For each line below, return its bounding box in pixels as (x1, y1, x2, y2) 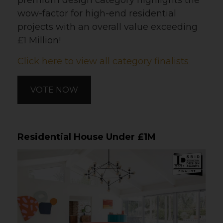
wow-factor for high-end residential (17, 8, 176, 19)
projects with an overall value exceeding (17, 21, 198, 33)
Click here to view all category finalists (17, 56, 189, 67)
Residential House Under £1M (17, 131, 156, 143)
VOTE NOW (30, 85, 78, 95)
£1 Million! (17, 35, 61, 46)
